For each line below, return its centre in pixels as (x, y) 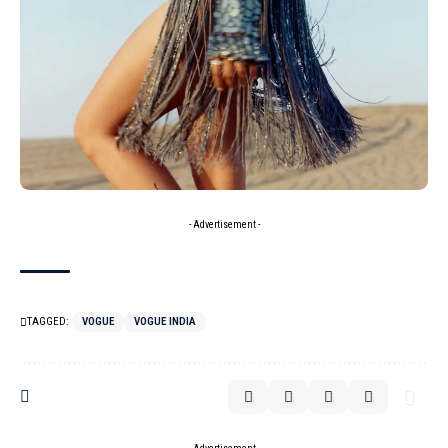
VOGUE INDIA (165, 321)
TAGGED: (48, 321)
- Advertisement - (224, 224)
